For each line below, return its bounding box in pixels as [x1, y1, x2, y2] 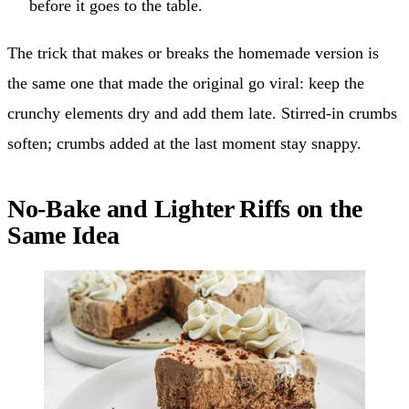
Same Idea [7, 221, 120, 250]
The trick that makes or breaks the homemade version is [7, 44, 379, 63]
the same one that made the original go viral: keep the [7, 74, 364, 93]
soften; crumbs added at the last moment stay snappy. [7, 134, 362, 153]
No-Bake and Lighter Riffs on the [7, 194, 363, 224]
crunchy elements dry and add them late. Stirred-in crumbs [7, 104, 397, 123]
